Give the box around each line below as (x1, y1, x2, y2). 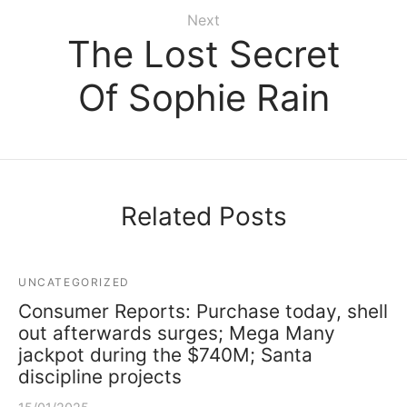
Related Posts (120, 200, 287, 232)
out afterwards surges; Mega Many (18, 321, 335, 344)
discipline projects (18, 364, 182, 388)
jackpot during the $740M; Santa (18, 342, 313, 366)
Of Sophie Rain (77, 74, 330, 120)
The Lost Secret (66, 31, 341, 76)
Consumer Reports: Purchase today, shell (18, 299, 388, 323)
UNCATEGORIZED (18, 274, 130, 289)
